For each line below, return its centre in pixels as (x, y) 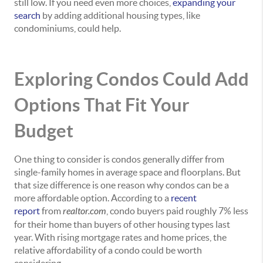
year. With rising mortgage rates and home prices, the (120, 237)
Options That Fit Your (102, 104)
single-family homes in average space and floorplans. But (127, 172)
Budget (44, 130)
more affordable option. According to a (92, 198)
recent (184, 198)
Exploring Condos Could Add (131, 79)
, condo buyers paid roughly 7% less (177, 211)
